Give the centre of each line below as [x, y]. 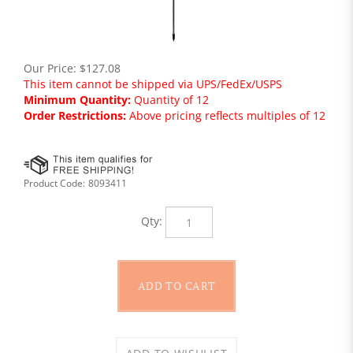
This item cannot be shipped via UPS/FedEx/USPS [153, 84]
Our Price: [50, 68]
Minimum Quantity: [77, 100]
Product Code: [54, 183]
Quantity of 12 [170, 100]
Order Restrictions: [75, 115]
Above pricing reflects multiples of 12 [226, 115]
